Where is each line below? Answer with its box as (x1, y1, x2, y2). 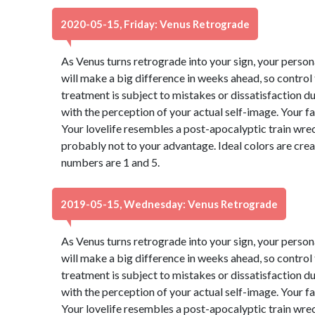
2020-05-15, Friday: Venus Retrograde (60, 18, 250, 30)
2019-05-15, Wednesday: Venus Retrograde (60, 198, 278, 210)
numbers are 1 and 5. (60, 155, 160, 169)
